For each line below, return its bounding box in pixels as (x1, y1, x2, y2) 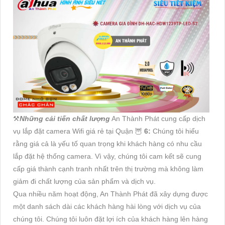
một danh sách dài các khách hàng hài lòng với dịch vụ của (13, 202, 201, 210)
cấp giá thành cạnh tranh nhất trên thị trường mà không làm (13, 164, 203, 173)
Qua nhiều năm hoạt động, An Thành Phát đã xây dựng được (13, 189, 208, 198)
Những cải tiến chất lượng (20, 114, 110, 123)
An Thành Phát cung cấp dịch (110, 114, 205, 123)
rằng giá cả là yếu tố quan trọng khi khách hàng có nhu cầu (13, 139, 202, 148)
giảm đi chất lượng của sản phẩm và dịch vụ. (13, 177, 156, 185)
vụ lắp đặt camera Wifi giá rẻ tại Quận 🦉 (13, 127, 144, 135)
